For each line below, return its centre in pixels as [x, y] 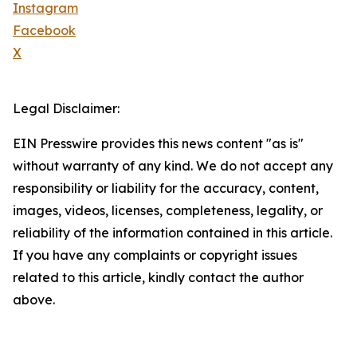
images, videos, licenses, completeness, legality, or [168, 211]
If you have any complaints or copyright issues [155, 255]
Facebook [44, 31]
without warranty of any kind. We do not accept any [173, 166]
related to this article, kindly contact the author [158, 278]
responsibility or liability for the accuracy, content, [166, 188]
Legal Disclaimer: [66, 109]
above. [34, 300]
